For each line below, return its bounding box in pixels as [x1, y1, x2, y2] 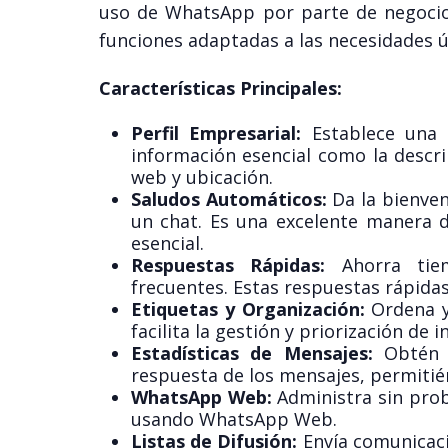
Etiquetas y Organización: [130, 297, 365, 322]
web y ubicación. [130, 165, 273, 190]
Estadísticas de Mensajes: [130, 341, 373, 366]
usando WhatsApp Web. [130, 407, 337, 432]
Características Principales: [98, 76, 342, 101]
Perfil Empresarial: [130, 121, 302, 146]
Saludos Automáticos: [130, 187, 327, 212]
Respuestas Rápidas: [130, 253, 326, 278]
